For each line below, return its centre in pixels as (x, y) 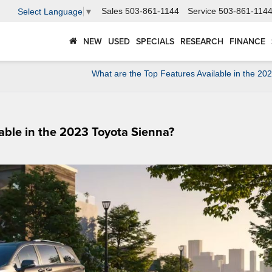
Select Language (50, 11)
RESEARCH (202, 42)
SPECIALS (155, 42)
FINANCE (247, 42)
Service (202, 11)
